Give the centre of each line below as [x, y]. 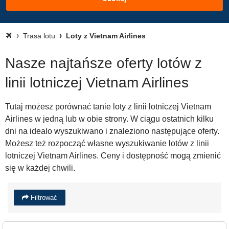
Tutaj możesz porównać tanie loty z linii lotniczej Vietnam [108, 107]
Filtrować [43, 198]
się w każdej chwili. [40, 168]
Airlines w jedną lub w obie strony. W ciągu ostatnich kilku [109, 119]
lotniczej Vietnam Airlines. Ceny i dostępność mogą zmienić [113, 156]
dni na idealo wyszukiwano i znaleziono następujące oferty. [112, 131]
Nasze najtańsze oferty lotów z [104, 63]
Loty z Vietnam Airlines [105, 36]
